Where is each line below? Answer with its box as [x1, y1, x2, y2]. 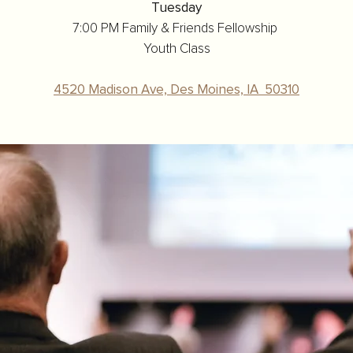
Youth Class [143, 43, 210, 56]
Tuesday [151, 2, 202, 15]
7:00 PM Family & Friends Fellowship [72, 22, 281, 35]
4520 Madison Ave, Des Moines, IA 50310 [54, 84, 299, 97]
